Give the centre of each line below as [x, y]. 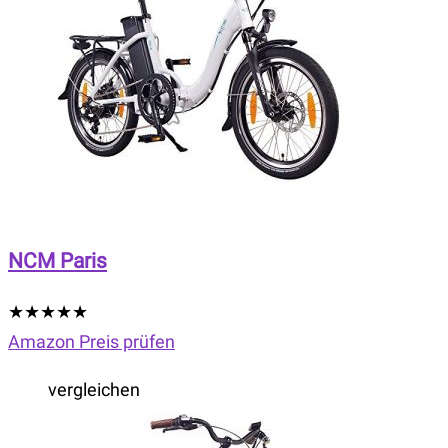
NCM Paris [57, 261]
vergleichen [94, 390]
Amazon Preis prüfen [91, 342]
